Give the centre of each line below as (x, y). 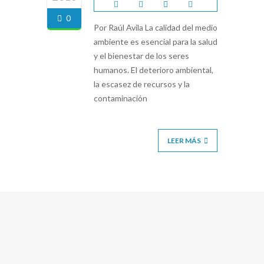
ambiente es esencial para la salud (156, 42)
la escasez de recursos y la (142, 84)
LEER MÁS (184, 141)
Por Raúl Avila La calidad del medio (156, 27)
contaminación (121, 98)
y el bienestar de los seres (141, 56)
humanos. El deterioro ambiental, (154, 70)
